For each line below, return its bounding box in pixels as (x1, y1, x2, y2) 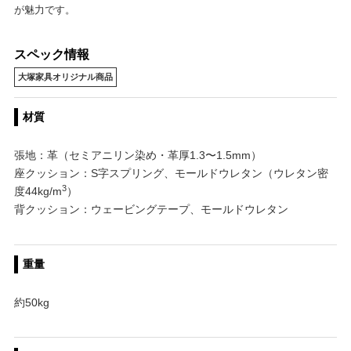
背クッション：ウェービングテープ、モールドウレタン (13, 203, 288, 216)
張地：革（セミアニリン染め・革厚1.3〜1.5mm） (13, 149, 262, 162)
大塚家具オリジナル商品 (17, 71, 113, 81)
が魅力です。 (13, 3, 75, 16)
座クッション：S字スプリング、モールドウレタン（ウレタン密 (13, 167, 328, 180)
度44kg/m (13, 185, 62, 198)
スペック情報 (13, 47, 89, 61)
